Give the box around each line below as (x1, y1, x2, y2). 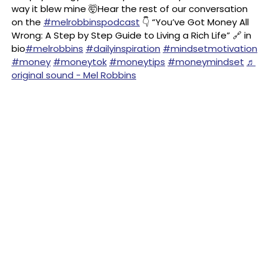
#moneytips (109, 55, 165, 68)
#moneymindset (168, 55, 244, 68)
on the (11, 16, 43, 28)
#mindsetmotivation (163, 42, 257, 55)
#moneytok (53, 55, 107, 68)
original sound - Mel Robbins (11, 69, 136, 81)
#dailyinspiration (86, 42, 160, 55)
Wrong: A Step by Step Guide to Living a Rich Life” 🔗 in (11, 29, 251, 42)
